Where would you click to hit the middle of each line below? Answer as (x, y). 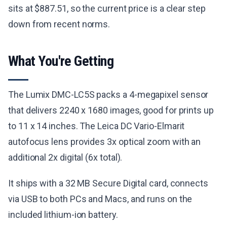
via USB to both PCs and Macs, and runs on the (100, 199)
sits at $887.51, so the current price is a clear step (107, 9)
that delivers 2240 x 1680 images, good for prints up (111, 110)
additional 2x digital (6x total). (65, 158)
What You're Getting (61, 61)
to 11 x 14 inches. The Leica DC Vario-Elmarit (97, 126)
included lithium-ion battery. (63, 215)
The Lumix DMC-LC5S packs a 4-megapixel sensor (108, 95)
